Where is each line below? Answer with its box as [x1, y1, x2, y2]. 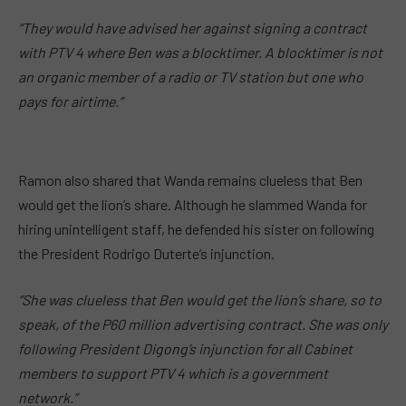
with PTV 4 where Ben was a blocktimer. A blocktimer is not [18, 43, 382, 62]
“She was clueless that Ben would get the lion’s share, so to [18, 291, 382, 309]
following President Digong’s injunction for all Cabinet [18, 340, 353, 358]
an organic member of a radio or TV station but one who [18, 68, 363, 86]
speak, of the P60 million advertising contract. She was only [18, 315, 388, 333]
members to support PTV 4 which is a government [18, 364, 328, 382]
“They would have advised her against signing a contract [18, 19, 367, 37]
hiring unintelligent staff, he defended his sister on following [18, 219, 374, 237]
